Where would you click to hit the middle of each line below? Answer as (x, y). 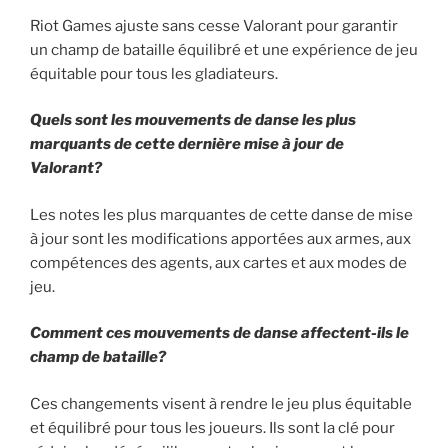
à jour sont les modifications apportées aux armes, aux (220, 238)
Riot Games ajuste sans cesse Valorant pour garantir (214, 25)
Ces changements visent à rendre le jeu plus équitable (221, 403)
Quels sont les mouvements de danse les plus (193, 120)
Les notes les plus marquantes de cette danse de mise (221, 214)
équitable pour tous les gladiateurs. (154, 73)
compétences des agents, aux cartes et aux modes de (218, 262)
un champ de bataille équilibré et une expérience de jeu (224, 49)
